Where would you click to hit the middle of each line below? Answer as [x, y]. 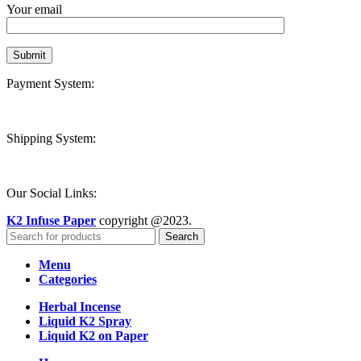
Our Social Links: [52, 193]
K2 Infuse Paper [51, 221]
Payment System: [50, 84]
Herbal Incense [80, 307]
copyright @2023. [144, 221]
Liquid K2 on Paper [93, 336]
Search [182, 237]
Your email [34, 10]
